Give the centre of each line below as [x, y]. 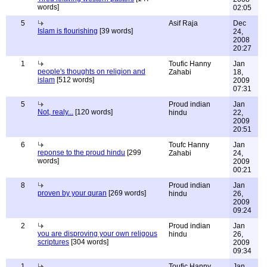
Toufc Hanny [189, 145]
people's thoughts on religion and [91, 72]
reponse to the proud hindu [81, 153]
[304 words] [89, 242]
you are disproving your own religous [97, 234]
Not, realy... [55, 112]
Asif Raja [183, 23]
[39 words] [115, 31]
